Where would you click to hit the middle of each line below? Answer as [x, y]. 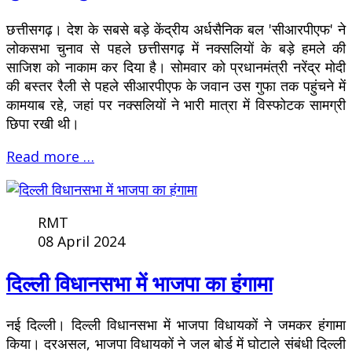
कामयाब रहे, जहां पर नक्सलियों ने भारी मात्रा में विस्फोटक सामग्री [176, 105]
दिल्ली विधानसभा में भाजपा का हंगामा [139, 283]
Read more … [50, 157]
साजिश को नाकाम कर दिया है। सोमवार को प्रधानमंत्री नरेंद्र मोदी [176, 67]
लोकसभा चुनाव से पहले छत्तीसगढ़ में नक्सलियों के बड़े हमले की [176, 48]
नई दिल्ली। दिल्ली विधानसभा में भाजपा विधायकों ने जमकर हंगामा [176, 325]
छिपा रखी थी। [43, 124]
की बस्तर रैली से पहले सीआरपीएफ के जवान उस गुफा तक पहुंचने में [176, 86]
